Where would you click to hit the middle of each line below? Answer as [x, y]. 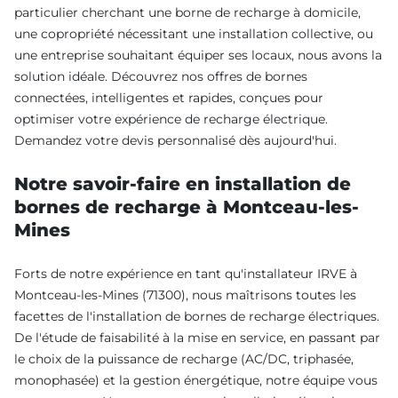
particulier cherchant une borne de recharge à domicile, [187, 12]
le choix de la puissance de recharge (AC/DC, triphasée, [184, 358]
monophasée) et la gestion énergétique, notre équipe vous [196, 380]
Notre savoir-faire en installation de [183, 183]
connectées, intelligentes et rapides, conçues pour [169, 97]
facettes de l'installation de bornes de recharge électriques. [197, 316]
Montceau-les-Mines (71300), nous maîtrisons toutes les [185, 295]
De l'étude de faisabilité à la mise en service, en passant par [197, 337]
